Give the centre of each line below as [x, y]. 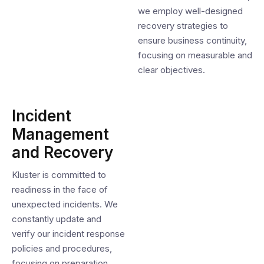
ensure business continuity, [192, 40]
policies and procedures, [62, 248]
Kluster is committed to [59, 175]
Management [60, 134]
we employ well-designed [190, 11]
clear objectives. [171, 70]
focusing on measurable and [195, 55]
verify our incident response [68, 234]
